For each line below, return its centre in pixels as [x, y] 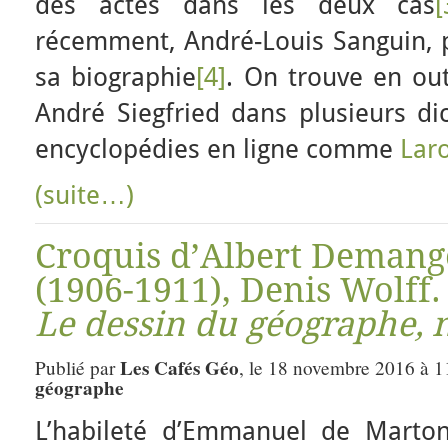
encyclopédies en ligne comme [217, 149]
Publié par [77, 367]
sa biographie [116, 77]
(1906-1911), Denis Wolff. [238, 290]
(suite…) [84, 195]
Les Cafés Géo [179, 368]
